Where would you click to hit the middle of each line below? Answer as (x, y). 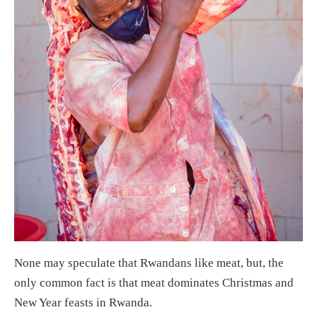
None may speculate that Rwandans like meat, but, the (149, 263)
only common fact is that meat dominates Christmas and (154, 283)
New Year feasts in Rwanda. (83, 303)
